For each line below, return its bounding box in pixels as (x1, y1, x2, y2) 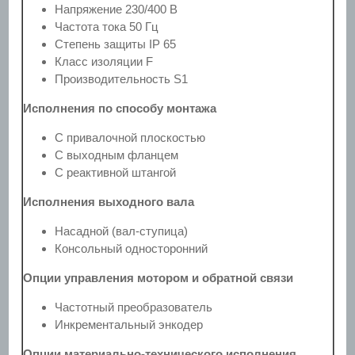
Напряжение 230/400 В (55, 2, 177, 16)
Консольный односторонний (55, 241, 208, 255)
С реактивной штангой (55, 165, 176, 179)
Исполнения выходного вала (23, 194, 194, 208)
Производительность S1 (55, 71, 188, 86)
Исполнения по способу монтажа (23, 101, 216, 115)
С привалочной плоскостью (55, 130, 205, 144)
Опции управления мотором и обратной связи (23, 270, 293, 284)
